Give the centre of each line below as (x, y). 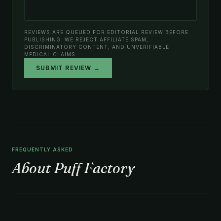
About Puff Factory (73, 168)
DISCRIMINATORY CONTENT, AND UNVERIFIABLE (97, 47)
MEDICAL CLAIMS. (51, 54)
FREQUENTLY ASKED (42, 149)
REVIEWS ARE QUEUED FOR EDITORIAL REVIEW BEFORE (106, 32)
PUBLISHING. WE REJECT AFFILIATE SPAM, (86, 39)
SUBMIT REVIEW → (68, 68)
